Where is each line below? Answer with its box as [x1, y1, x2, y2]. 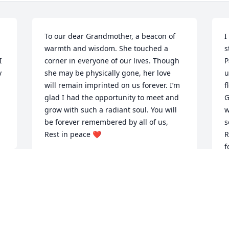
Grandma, [44, 214, 81, 224]
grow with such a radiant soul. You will [44, 105, 177, 115]
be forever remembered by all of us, [44, 117, 169, 127]
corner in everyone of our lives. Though [44, 56, 180, 66]
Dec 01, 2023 [44, 163, 88, 173]
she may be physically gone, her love [44, 68, 171, 78]
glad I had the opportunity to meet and [44, 93, 179, 103]
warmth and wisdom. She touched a [44, 43, 169, 54]
